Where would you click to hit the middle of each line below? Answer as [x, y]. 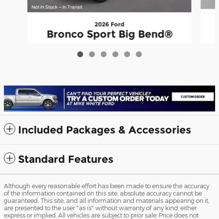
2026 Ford [109, 24]
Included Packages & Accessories [105, 130]
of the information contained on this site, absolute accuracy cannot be [103, 193]
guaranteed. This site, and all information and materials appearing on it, [107, 201]
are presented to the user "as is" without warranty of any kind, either [100, 208]
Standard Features [66, 159]
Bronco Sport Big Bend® [109, 34]
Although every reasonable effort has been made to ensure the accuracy [107, 186]
